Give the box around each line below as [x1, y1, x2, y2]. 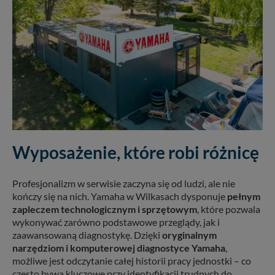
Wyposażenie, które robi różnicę [12, 142, 259, 163]
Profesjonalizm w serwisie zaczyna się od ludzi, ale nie [12, 177, 235, 190]
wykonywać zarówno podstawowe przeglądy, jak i [12, 216, 220, 228]
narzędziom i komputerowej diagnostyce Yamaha [12, 242, 225, 254]
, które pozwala [197, 203, 260, 215]
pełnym [227, 190, 260, 203]
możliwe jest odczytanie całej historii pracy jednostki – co [12, 255, 251, 267]
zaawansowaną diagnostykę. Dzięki [12, 229, 162, 241]
